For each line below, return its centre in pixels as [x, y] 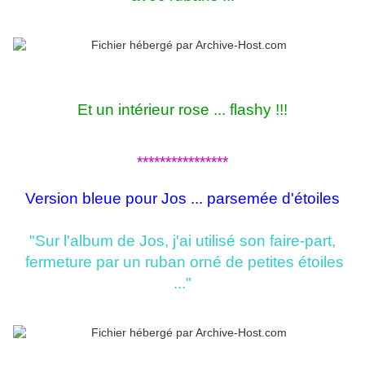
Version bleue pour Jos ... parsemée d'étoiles [182, 199]
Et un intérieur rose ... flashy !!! [182, 110]
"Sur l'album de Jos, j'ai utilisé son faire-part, [182, 241]
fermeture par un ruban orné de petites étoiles [182, 262]
